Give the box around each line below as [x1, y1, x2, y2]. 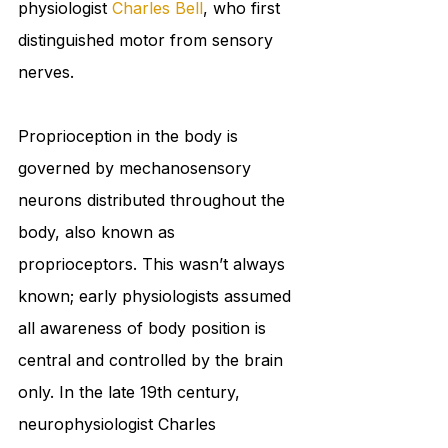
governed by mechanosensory [18, 158, 256, 179]
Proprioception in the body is [18, 126, 243, 147]
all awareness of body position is [18, 318, 271, 339]
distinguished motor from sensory [18, 30, 278, 51]
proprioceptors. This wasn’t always [18, 254, 290, 275]
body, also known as [18, 222, 180, 243]
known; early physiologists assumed [18, 286, 296, 307]
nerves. [18, 62, 79, 83]
